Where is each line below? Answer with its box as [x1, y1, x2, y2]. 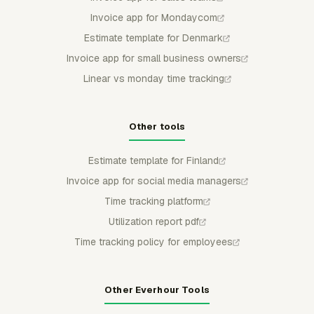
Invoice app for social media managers [66, 175, 241, 187]
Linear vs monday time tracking [83, 72, 224, 85]
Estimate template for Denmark [84, 32, 223, 44]
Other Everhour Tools [104, 284, 210, 296]
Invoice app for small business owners [66, 52, 241, 64]
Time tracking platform [104, 195, 203, 207]
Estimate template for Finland [88, 154, 219, 167]
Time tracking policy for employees [74, 235, 233, 248]
